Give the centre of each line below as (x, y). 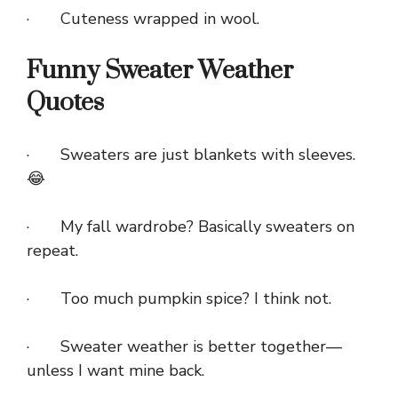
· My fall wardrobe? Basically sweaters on (191, 227)
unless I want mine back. (115, 371)
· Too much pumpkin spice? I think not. (179, 299)
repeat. (52, 251)
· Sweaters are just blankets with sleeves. (191, 155)
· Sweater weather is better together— (184, 347)
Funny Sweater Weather (160, 71)
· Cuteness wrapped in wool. (143, 19)
